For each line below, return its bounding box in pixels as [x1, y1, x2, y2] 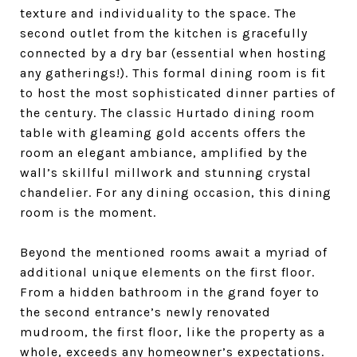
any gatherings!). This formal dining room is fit [20, 65, 326, 80]
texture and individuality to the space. [20, 6, 274, 21]
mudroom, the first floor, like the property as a [20, 324, 325, 339]
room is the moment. [20, 205, 156, 220]
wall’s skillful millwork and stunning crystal [20, 165, 312, 180]
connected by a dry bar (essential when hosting [20, 45, 327, 61]
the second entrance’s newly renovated [20, 304, 271, 320]
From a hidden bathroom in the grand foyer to [20, 284, 320, 300]
